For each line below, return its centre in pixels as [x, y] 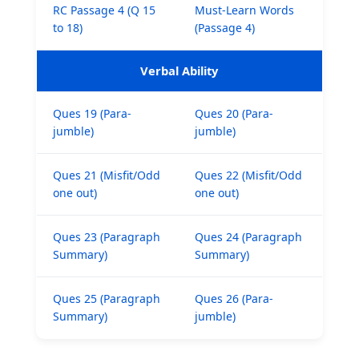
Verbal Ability [179, 70]
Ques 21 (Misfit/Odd [106, 175]
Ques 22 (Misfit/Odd [248, 175]
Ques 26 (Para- [234, 298]
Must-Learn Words [244, 10]
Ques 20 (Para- [234, 113]
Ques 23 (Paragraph [106, 236]
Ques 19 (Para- [92, 113]
